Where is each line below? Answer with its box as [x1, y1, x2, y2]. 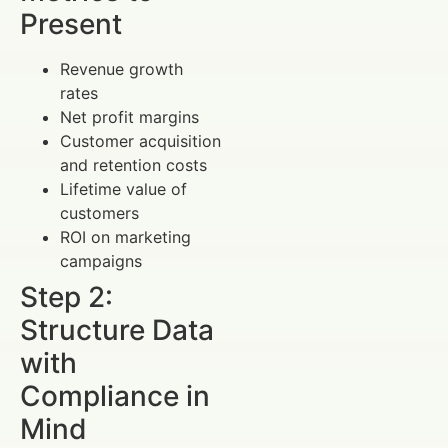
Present [20, 6, 122, 41]
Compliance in [20, 378, 210, 413]
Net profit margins [60, 106, 199, 127]
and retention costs [60, 154, 207, 175]
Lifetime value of [60, 178, 187, 199]
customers [60, 202, 139, 223]
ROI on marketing [60, 226, 191, 247]
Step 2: [20, 279, 113, 314]
